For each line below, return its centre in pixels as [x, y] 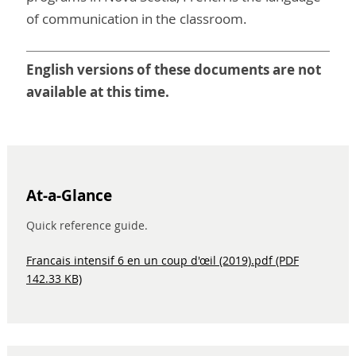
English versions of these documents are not [174, 69]
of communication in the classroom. [137, 19]
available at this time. [98, 91]
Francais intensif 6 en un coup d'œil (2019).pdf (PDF [163, 260]
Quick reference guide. [87, 225]
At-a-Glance [69, 196]
